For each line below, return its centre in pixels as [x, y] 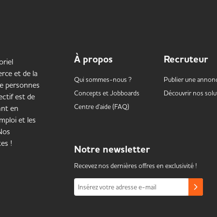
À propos [93, 59]
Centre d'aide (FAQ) [101, 107]
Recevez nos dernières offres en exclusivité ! [135, 166]
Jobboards [124, 93]
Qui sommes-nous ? [103, 79]
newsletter [126, 149]
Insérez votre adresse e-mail [117, 187]
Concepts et [92, 93]
